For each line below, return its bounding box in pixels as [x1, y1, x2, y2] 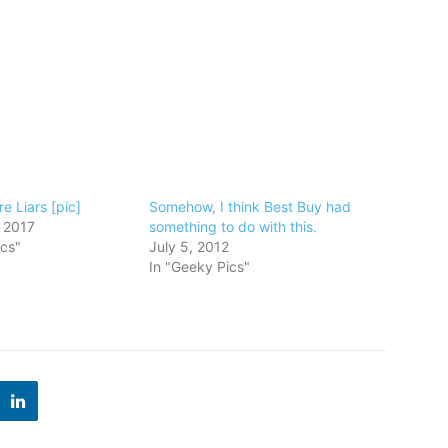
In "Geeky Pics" [149, 258, 251, 276]
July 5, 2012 [149, 238, 230, 256]
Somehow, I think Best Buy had [149, 198, 352, 216]
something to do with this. [149, 218, 318, 236]
